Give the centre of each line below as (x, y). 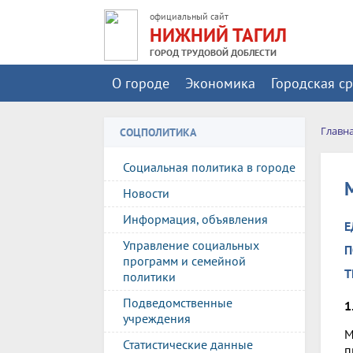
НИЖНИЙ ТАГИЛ (218, 35)
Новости (146, 193)
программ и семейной (184, 261)
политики (149, 277)
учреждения (157, 318)
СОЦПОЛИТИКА (158, 132)
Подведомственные (178, 303)
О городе (141, 83)
